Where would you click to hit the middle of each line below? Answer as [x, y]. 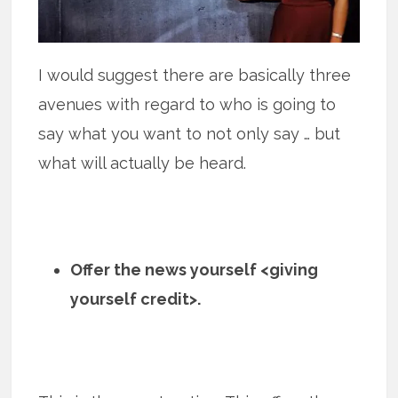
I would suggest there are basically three [195, 76]
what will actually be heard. [143, 163]
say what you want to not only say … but [190, 134]
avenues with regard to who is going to [187, 105]
